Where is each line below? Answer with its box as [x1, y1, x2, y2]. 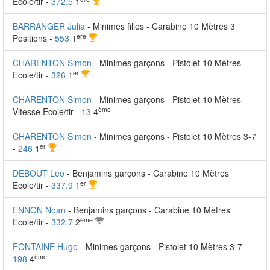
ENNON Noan [13, 204, 66, 216]
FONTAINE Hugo [13, 240, 78, 253]
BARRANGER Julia [13, 20, 85, 32]
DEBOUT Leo [13, 167, 64, 179]
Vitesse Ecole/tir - [13, 105, 81, 118]
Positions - [13, 32, 55, 44]
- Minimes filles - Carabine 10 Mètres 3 [87, 20, 235, 32]
